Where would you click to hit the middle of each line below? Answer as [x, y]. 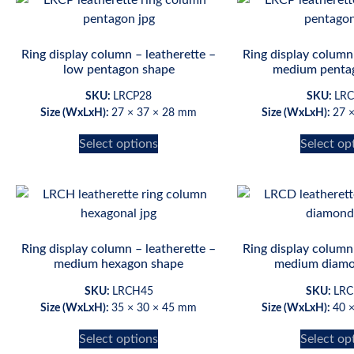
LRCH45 [132, 292]
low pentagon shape [119, 69]
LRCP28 [132, 97]
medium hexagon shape [119, 264]
